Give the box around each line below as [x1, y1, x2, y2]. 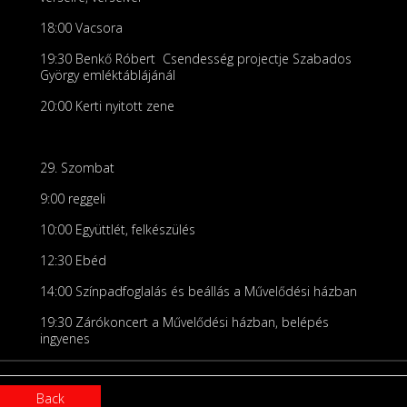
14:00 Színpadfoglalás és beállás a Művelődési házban [40, 283, 357, 300]
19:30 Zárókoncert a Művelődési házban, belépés [40, 313, 329, 331]
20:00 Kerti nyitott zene [40, 97, 174, 114]
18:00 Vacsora [40, 19, 123, 36]
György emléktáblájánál [40, 66, 175, 84]
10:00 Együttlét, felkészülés [40, 221, 195, 238]
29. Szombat [40, 159, 114, 176]
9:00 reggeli [40, 190, 105, 207]
